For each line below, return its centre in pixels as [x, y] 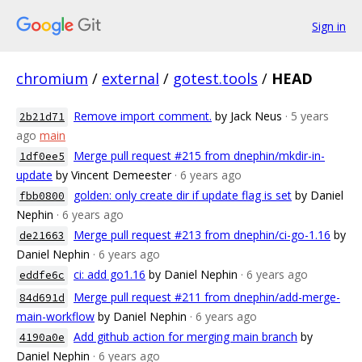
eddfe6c [42, 275]
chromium [52, 78]
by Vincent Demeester [114, 175]
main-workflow [55, 316]
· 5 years [307, 116]
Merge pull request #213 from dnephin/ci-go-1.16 [202, 235]
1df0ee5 [42, 156]
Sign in [329, 26]
